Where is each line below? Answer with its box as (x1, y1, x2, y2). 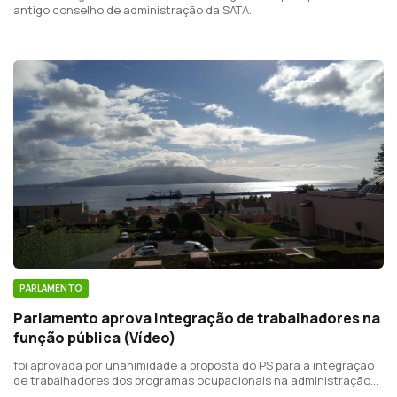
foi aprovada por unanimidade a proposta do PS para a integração (13, 357, 374, 374)
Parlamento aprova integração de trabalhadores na (13, 308, 380, 329)
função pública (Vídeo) (13, 328, 176, 348)
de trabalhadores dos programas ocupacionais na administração (13, 372, 370, 389)
